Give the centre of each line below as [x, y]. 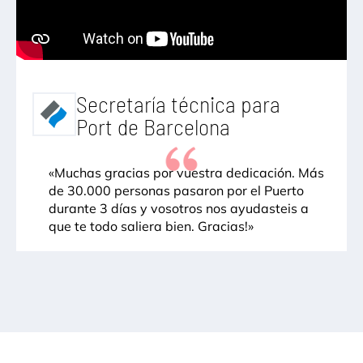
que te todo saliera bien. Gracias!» [151, 226]
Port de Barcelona [153, 126]
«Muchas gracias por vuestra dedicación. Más [186, 172]
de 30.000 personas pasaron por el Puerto [176, 190]
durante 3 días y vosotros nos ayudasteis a [179, 208]
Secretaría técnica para [178, 103]
